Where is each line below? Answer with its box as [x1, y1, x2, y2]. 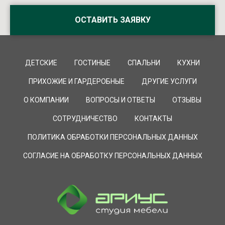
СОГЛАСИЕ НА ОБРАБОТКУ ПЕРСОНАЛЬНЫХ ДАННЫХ [23, 151, 202, 160]
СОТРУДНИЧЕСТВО [53, 114, 118, 123]
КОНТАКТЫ [135, 114, 172, 123]
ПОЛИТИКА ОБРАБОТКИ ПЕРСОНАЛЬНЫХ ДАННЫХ [27, 133, 198, 141]
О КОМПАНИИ [24, 95, 69, 104]
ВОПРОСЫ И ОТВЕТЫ [86, 95, 155, 104]
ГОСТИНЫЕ [74, 58, 110, 67]
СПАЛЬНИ [128, 58, 160, 67]
